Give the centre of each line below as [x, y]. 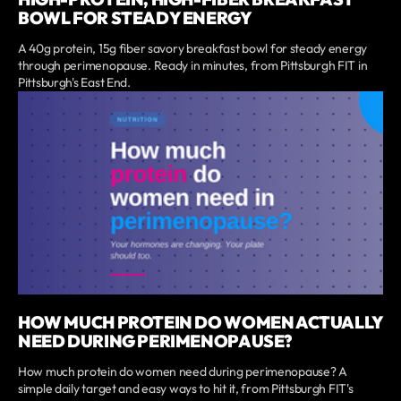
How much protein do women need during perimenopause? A [183, 372]
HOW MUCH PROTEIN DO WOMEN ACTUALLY [200, 323]
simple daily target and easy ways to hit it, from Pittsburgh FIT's [186, 389]
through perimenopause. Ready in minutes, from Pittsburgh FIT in [193, 65]
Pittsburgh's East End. [74, 82]
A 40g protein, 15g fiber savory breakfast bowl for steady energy [193, 48]
